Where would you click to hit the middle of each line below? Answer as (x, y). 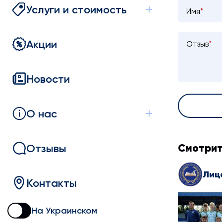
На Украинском (64, 211)
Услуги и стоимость (77, 9)
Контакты (52, 183)
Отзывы (46, 148)
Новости (48, 79)
